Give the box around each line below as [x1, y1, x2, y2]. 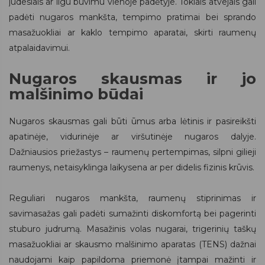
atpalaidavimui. [9, 42, 70, 53]
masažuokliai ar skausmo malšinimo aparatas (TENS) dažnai [9, 238, 256, 250]
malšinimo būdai [9, 84, 143, 104]
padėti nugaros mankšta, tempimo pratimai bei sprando [9, 11, 256, 22]
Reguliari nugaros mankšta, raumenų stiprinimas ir [9, 192, 256, 203]
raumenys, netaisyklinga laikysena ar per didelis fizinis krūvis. [9, 161, 254, 173]
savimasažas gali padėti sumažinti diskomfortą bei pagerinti [9, 208, 256, 219]
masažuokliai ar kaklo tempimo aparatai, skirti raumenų [9, 27, 256, 38]
